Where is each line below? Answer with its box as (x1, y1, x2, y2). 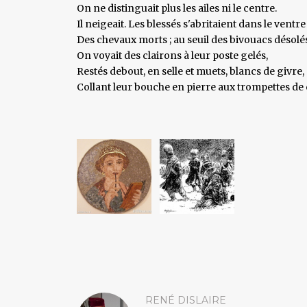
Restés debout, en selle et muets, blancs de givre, (77, 64, 304, 77)
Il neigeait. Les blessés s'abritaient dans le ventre (77, 17, 306, 30)
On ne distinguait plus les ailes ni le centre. (77, 1, 277, 14)
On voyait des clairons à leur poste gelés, (77, 49, 268, 62)
